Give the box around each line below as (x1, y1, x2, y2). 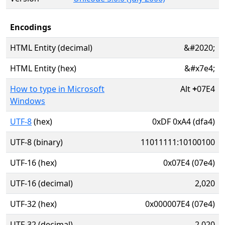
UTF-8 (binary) (10, 137, 63, 148)
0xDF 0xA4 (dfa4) (152, 116, 215, 127)
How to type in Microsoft (10, 83, 104, 94)
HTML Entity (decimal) (10, 42, 92, 53)
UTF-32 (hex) (10, 198, 57, 209)
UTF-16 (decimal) (10, 178, 73, 189)
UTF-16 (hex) (10, 157, 57, 168)
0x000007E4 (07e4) (145, 198, 215, 209)
